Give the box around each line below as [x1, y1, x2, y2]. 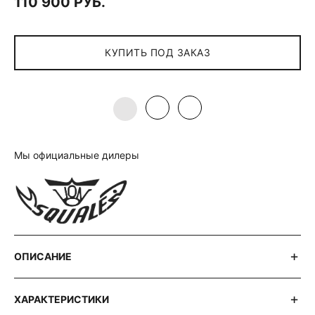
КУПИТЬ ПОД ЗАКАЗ [105, 46, 210, 58]
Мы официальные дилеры [14, 148, 139, 161]
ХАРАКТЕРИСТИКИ [14, 293, 109, 306]
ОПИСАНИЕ [14, 250, 72, 263]
